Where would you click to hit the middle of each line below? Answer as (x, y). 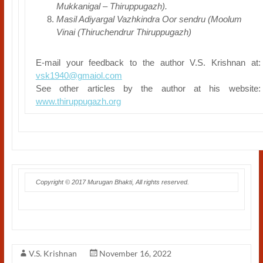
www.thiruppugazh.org (78, 101)
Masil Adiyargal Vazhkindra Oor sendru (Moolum (149, 19)
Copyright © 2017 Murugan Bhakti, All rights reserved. (112, 182)
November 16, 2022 (135, 253)
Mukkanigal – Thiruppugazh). (112, 6)
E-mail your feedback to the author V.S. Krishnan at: (148, 63)
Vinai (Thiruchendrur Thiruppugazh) (124, 32)
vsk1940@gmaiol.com (79, 75)
